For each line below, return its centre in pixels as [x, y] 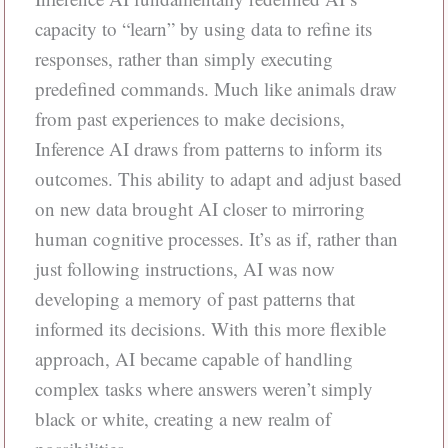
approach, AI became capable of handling [193, 359]
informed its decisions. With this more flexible [210, 329]
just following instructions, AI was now [184, 269]
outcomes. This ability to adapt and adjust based [218, 179]
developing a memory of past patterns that [194, 299]
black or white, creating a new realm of [182, 419]
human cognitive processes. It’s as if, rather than [216, 239]
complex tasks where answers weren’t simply [203, 389]
